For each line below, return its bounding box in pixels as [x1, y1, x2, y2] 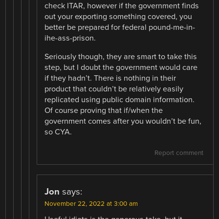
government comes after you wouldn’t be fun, [44, 116, 202, 126]
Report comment [154, 149, 203, 157]
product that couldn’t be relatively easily [44, 84, 184, 94]
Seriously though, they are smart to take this [44, 51, 197, 62]
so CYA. [44, 127, 72, 137]
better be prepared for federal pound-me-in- [44, 22, 196, 32]
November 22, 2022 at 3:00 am [44, 200, 138, 208]
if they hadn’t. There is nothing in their [44, 73, 176, 83]
